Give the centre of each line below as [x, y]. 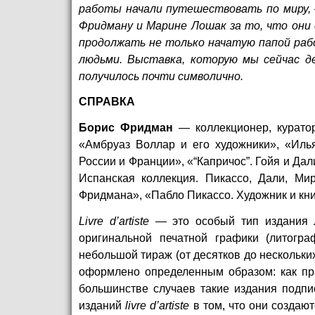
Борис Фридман [126, 128]
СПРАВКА [107, 102]
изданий [102, 305]
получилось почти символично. [161, 76]
